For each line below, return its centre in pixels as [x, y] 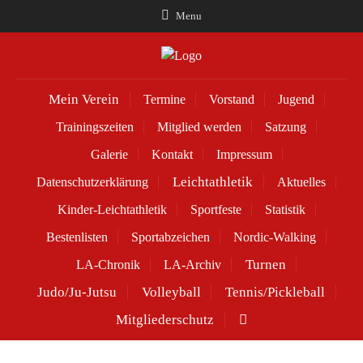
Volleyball [171, 293]
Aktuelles [301, 182]
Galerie [109, 155]
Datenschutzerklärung [93, 182]
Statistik [285, 210]
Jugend [296, 100]
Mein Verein [84, 100]
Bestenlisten [77, 237]
